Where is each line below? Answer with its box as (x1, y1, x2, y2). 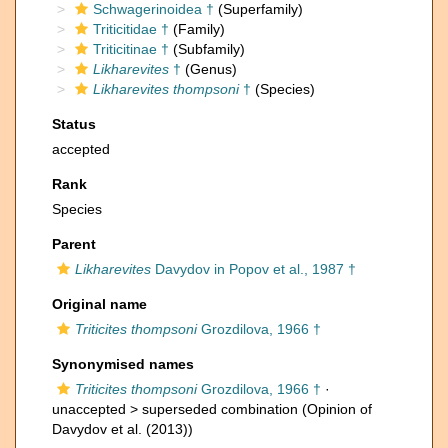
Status (52, 116, 96, 132)
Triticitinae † (93, 41, 169, 57)
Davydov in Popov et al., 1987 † (151, 261, 356, 277)
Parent (52, 236, 96, 252)
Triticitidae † (93, 21, 169, 37)
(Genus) (181, 61, 237, 77)
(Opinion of (298, 401, 372, 417)
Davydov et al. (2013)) (52, 421, 193, 437)
